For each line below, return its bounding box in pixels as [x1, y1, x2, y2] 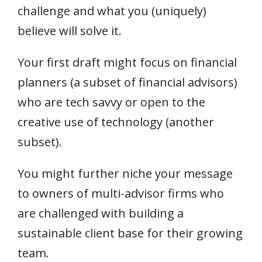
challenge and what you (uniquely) [18, 3, 206, 19]
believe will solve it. [18, 23, 122, 39]
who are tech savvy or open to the [18, 94, 205, 110]
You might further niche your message [18, 166, 233, 181]
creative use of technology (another [18, 114, 214, 130]
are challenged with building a [18, 205, 184, 221]
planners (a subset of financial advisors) [18, 74, 237, 90]
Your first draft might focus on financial [18, 54, 237, 70]
